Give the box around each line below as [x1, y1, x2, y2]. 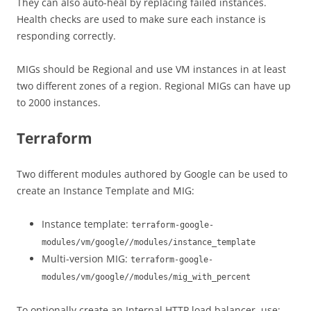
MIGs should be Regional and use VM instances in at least [17, 62, 286, 76]
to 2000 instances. [17, 96, 101, 109]
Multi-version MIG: [42, 252, 131, 265]
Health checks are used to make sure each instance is [17, 12, 266, 26]
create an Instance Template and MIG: [17, 184, 194, 197]
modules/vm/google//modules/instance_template [42, 237, 255, 247]
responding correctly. [17, 29, 116, 42]
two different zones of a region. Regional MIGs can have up [17, 79, 291, 92]
